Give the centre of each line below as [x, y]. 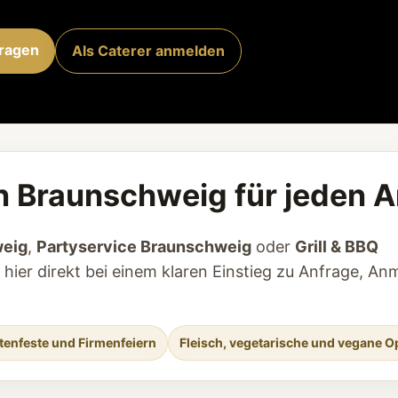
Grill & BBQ [337, 247]
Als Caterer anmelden [148, 51]
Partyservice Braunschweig [144, 247]
